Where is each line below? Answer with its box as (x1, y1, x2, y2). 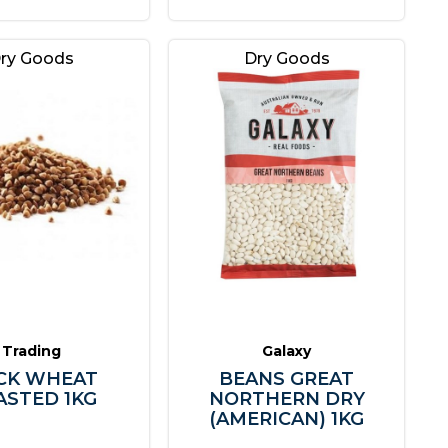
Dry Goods (243, 49, 330, 69)
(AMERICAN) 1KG (209, 408, 365, 431)
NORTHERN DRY (208, 388, 365, 411)
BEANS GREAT (219, 368, 355, 391)
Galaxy (262, 342, 312, 361)
